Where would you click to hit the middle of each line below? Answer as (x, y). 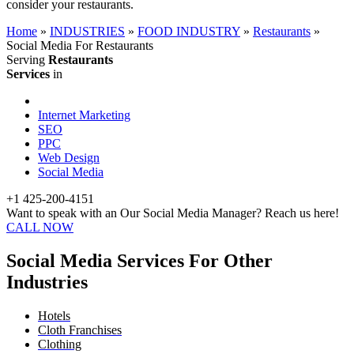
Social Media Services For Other (139, 261)
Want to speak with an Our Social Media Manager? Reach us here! (173, 213)
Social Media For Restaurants (80, 46)
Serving (27, 60)
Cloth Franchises (80, 330)
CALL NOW (40, 228)
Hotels (54, 316)
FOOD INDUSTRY (189, 32)
